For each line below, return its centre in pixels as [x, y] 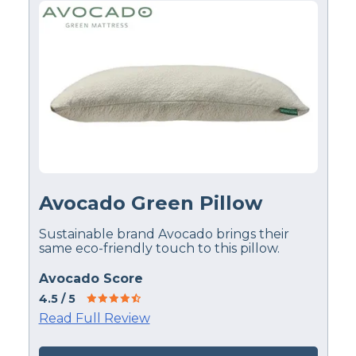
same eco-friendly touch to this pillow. [159, 248]
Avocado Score [91, 278]
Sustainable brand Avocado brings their [164, 234]
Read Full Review [94, 318]
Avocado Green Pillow [150, 203]
